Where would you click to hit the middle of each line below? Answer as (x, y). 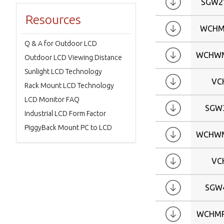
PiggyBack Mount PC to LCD (68, 127)
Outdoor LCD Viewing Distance (73, 57)
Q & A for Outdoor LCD (61, 43)
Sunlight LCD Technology (63, 71)
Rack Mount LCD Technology (69, 85)
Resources (53, 19)
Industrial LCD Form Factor (65, 113)
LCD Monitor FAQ (52, 99)
